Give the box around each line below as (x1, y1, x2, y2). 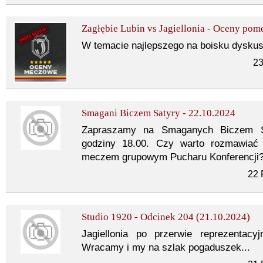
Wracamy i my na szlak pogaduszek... (82, 242, 250, 253)
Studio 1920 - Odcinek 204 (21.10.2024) (82, 211, 250, 222)
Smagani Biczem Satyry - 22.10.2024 (82, 107, 235, 119)
